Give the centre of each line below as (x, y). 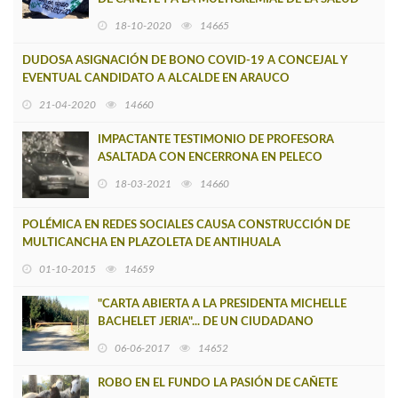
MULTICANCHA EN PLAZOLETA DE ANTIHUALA (151, 243)
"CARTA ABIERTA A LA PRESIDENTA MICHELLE (222, 304)
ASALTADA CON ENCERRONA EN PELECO (210, 157)
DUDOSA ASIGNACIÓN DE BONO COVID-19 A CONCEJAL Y (184, 60)
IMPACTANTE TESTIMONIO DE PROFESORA (216, 139)
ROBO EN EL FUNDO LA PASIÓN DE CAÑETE (218, 383)
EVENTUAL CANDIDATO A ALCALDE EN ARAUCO (156, 78)
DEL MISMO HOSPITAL (159, 17)
